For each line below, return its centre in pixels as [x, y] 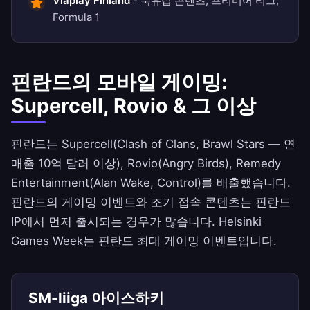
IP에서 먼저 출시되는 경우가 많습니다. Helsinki [136, 222]
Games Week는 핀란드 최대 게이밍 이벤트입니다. [144, 241]
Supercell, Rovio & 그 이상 [134, 106]
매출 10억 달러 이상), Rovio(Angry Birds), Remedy [146, 164]
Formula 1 [76, 17]
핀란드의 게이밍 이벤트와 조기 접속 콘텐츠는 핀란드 [151, 202]
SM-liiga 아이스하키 [96, 298]
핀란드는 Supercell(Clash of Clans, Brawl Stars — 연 [153, 144]
